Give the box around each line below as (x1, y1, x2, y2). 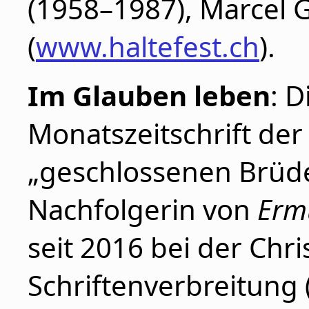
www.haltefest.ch (36, 28, 259, 66)
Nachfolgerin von (28, 190, 257, 228)
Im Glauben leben (28, 77, 270, 114)
